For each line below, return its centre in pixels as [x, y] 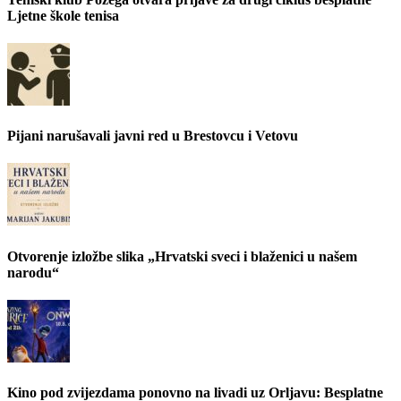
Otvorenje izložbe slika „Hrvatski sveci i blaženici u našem [182, 256]
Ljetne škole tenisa [63, 15]
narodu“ [33, 272]
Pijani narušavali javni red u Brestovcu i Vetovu [153, 136]
